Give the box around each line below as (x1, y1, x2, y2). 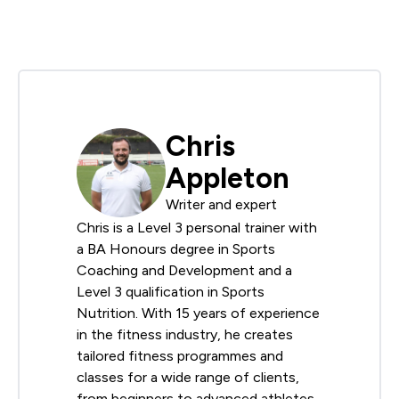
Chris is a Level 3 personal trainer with (77, 219, 317, 235)
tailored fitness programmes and (77, 347, 283, 363)
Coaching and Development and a (77, 262, 292, 278)
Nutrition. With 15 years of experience (77, 305, 320, 321)
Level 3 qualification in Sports (77, 283, 265, 299)
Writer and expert (166, 197, 277, 213)
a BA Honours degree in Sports (77, 240, 275, 256)
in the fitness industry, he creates (77, 326, 293, 342)
